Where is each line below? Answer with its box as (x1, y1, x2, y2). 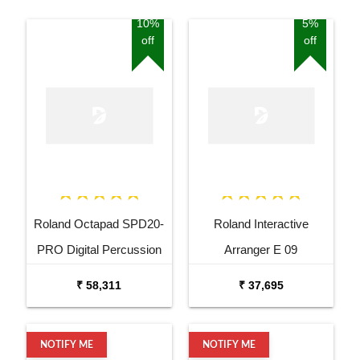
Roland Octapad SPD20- (34, 216, 165, 231)
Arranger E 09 (224, 242, 298, 256)
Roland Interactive (213, 216, 309, 231)
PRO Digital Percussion (36, 242, 162, 256)
